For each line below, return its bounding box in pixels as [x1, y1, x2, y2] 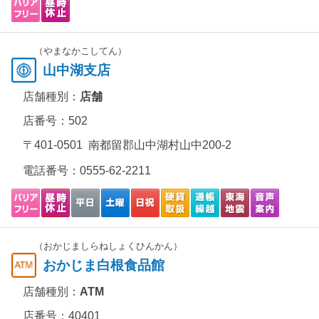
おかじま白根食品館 [43, 258, 164, 273]
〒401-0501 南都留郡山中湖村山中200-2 [23, 139, 231, 151]
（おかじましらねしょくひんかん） [34, 241, 182, 251]
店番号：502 [23, 115, 88, 127]
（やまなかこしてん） [34, 46, 127, 56]
